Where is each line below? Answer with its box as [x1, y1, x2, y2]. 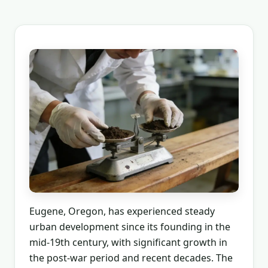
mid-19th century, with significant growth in [29, 236, 227, 249]
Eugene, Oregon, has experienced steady [29, 205, 215, 218]
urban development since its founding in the [29, 220, 230, 233]
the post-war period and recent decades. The [29, 251, 233, 264]
